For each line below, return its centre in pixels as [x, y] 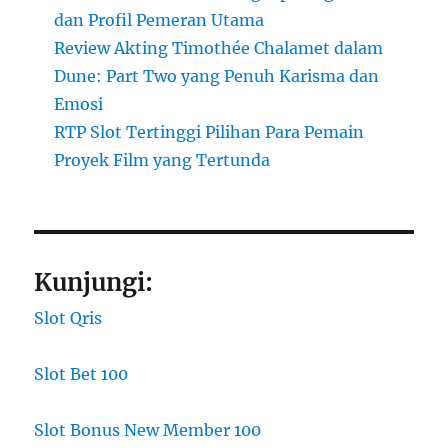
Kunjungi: [94, 283]
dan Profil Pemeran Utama [159, 20]
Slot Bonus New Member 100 [148, 430]
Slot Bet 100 [81, 374]
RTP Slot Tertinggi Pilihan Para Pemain [209, 132]
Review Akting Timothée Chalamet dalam [219, 48]
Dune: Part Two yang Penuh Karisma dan [217, 76]
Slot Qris [68, 318]
